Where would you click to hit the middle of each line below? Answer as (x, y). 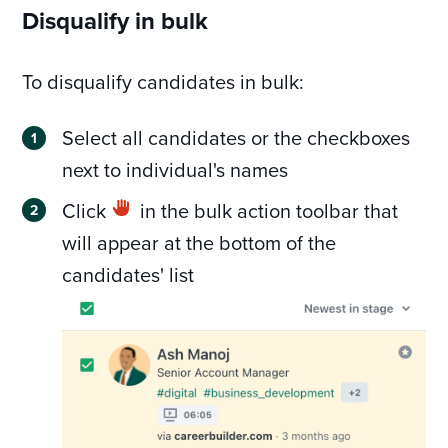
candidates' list (128, 274)
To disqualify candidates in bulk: (163, 81)
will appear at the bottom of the (199, 242)
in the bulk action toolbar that (267, 210)
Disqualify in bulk (115, 20)
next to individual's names (175, 169)
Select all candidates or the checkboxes (236, 137)
